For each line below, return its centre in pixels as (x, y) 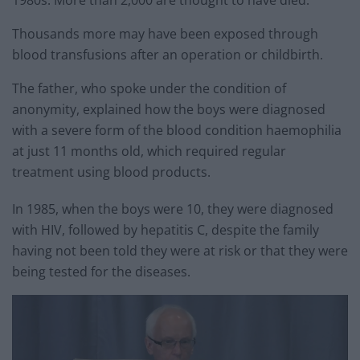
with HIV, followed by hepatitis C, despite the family (166, 229)
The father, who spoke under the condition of (149, 88)
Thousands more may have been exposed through (165, 33)
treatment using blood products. (111, 172)
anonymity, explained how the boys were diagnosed (169, 109)
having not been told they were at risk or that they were (180, 250)
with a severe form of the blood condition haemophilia (177, 130)
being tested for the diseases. (101, 271)
